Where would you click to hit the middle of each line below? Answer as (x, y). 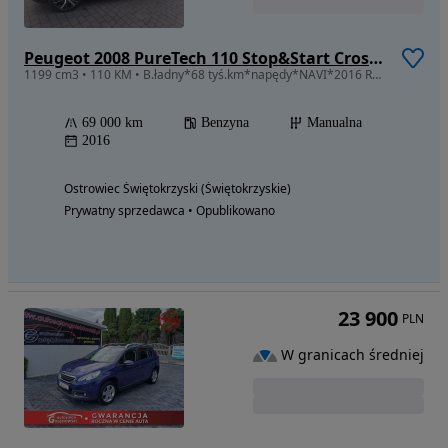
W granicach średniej (352, 355)
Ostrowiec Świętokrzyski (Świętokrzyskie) (177, 188)
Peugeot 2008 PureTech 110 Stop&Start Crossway (376, 57)
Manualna (334, 122)
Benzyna (225, 122)
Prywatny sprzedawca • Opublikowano (169, 210)
